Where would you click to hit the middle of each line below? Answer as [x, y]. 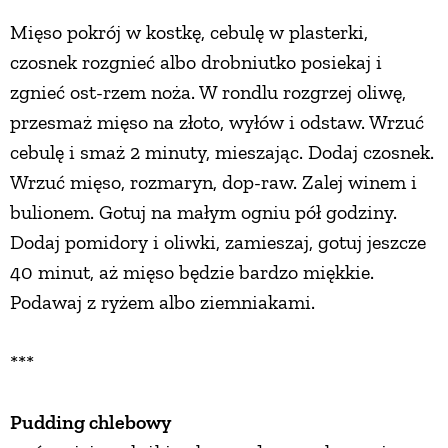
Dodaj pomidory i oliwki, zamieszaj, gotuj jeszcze [218, 242]
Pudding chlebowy [90, 422]
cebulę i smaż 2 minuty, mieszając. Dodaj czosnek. [222, 152]
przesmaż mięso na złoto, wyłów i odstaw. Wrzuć [217, 122]
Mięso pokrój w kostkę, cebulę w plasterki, [189, 32]
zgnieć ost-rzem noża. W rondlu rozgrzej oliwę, [208, 92]
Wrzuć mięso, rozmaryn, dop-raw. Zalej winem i [213, 182]
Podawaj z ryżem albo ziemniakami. [162, 302]
